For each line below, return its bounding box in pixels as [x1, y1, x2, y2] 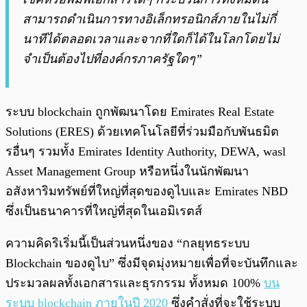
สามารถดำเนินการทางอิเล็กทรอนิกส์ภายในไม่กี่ [23, 12, 276, 27]
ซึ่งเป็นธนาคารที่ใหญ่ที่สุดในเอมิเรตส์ [5, 204, 202, 219]
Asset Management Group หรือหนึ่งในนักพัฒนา [5, 164, 249, 179]
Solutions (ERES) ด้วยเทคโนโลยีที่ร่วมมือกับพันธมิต [5, 125, 279, 139]
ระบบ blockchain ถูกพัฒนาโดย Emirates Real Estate [5, 105, 274, 119]
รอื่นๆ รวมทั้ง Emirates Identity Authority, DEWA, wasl [5, 145, 286, 159]
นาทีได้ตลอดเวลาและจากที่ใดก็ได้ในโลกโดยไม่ [23, 32, 280, 47]
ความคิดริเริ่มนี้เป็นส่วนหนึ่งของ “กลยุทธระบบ [5, 236, 249, 251]
